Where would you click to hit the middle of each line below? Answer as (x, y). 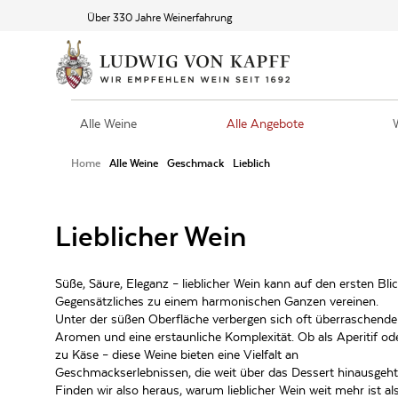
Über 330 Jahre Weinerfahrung (160, 17)
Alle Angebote (265, 123)
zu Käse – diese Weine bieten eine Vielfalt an (177, 354)
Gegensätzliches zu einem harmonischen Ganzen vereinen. (217, 301)
